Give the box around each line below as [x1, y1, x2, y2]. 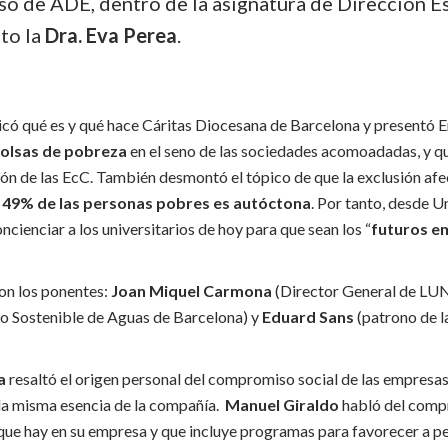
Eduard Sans [262, 307, 354, 326]
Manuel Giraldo [225, 395, 342, 414]
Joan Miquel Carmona [111, 281, 272, 300]
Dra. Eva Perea [45, 23, 177, 47]
